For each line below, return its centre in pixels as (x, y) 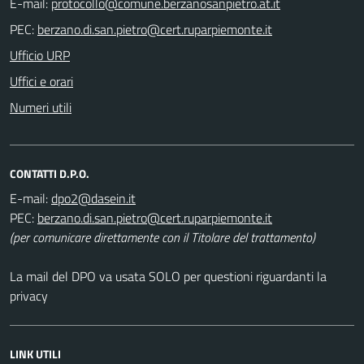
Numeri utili (41, 107)
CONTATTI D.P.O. (50, 173)
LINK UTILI (35, 353)
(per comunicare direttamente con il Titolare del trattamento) (162, 237)
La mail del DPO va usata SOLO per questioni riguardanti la (168, 276)
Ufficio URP (40, 55)
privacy (29, 295)
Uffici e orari (41, 81)
